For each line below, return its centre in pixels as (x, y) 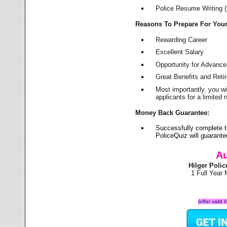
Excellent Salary (180, 52)
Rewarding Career (182, 40)
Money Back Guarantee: (173, 112)
